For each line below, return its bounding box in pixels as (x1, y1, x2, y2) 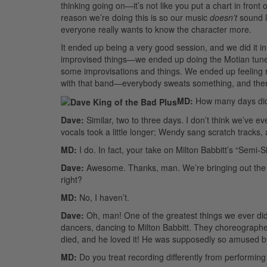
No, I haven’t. (77, 191, 129, 203)
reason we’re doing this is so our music (61, 11, 210, 23)
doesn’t (210, 11, 237, 23)
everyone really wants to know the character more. (61, 23, 252, 35)
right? (61, 173, 82, 185)
